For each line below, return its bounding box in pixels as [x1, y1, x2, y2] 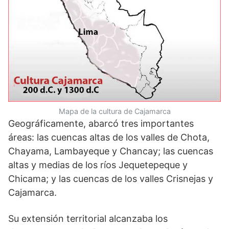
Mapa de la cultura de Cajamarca [58, 107, 171, 116]
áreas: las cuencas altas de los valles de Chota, [8, 132, 210, 143]
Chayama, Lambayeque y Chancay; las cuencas [8, 146, 213, 156]
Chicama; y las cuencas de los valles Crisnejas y [8, 173, 213, 184]
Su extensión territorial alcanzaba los [8, 213, 168, 224]
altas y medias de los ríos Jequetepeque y [8, 159, 188, 170]
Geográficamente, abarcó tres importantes [8, 118, 194, 129]
